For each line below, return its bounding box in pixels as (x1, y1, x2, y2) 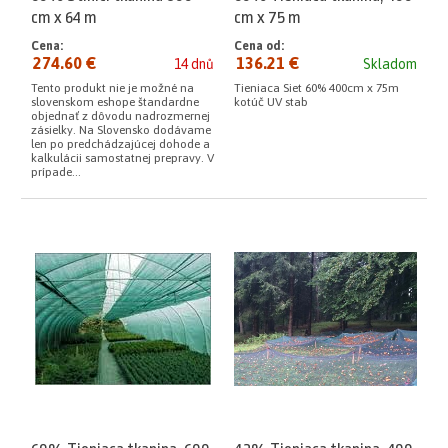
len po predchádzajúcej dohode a (31, 136, 210, 151)
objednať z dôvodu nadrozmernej (31, 108, 210, 123)
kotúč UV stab (234, 94, 308, 109)
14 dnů (174, 55, 214, 72)
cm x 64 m (31, 7, 97, 27)
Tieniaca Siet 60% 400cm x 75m (234, 80, 399, 95)
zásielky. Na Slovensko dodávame (31, 122, 211, 137)
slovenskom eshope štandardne (31, 94, 199, 109)
